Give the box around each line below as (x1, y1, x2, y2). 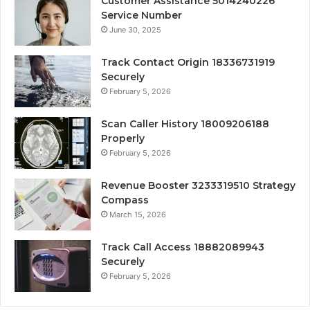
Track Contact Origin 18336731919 (101, 55, 275, 69)
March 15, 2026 (109, 209, 166, 219)
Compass (101, 193, 149, 206)
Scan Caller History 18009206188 (101, 117, 269, 130)
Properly (101, 131, 145, 145)
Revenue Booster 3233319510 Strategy (101, 179, 295, 192)
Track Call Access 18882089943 (101, 240, 264, 253)
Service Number (101, 8, 182, 21)
